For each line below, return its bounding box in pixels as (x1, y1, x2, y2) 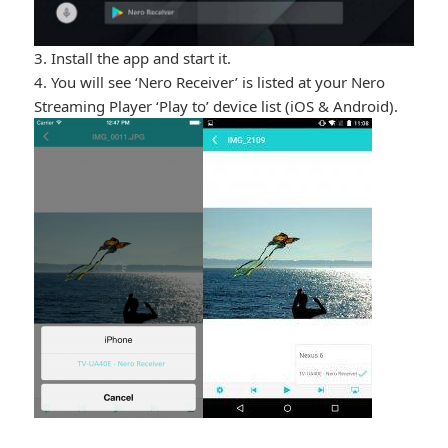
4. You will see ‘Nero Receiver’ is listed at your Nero (34, 72, 386, 93)
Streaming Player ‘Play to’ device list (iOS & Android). (34, 96, 399, 117)
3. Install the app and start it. (34, 48, 232, 69)
